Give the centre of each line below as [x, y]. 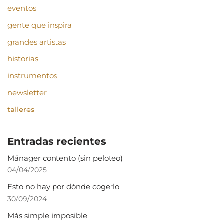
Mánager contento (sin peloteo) [65, 158]
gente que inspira [40, 25]
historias [23, 59]
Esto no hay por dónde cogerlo [63, 187]
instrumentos [32, 76]
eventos [22, 8]
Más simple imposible [47, 216]
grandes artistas [37, 42]
